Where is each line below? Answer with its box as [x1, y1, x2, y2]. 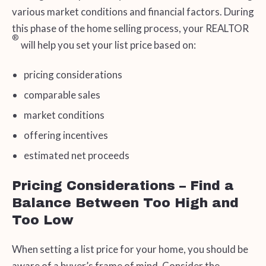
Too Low [11, 213, 74, 227]
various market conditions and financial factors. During [11, 5, 254, 18]
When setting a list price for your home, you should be [11, 242, 248, 255]
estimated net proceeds [23, 149, 129, 162]
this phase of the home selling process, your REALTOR [11, 21, 249, 34]
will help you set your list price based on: [18, 38, 196, 51]
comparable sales [23, 88, 100, 102]
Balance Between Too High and [11, 195, 239, 210]
